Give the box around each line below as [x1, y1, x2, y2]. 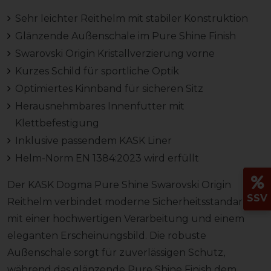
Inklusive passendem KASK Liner [15, 134, 172, 146]
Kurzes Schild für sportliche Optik [15, 65, 179, 77]
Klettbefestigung [15, 117, 99, 129]
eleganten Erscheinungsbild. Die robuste [7, 229, 206, 241]
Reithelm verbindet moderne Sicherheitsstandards [7, 195, 253, 207]
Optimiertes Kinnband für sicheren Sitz [15, 82, 203, 94]
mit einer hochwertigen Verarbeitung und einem [7, 212, 244, 224]
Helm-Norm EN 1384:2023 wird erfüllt [15, 152, 199, 164]
